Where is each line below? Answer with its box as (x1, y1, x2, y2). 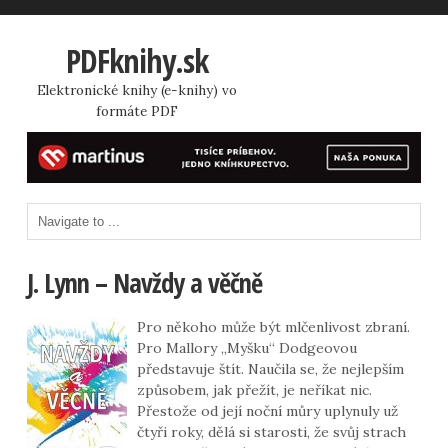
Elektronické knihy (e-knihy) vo (36, 82, 237, 99)
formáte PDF (95, 103, 178, 120)
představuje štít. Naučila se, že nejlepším (136, 359, 404, 378)
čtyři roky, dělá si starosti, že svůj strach (136, 422, 406, 441)
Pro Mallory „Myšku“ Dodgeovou (136, 338, 357, 357)
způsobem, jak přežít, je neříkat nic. (136, 380, 372, 399)
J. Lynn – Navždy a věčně (26, 264, 262, 301)
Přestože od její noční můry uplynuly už (136, 401, 398, 420)
